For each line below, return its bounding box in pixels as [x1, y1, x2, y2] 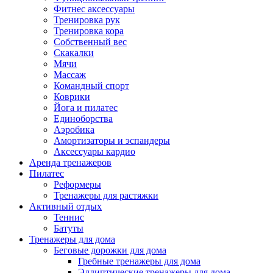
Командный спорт [54, 80, 129, 91]
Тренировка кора [54, 26, 124, 36]
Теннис [54, 212, 84, 222]
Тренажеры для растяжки [54, 190, 158, 200]
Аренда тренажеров [29, 157, 112, 168]
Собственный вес [54, 37, 127, 47]
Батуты [54, 223, 83, 233]
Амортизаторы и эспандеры [54, 135, 170, 146]
